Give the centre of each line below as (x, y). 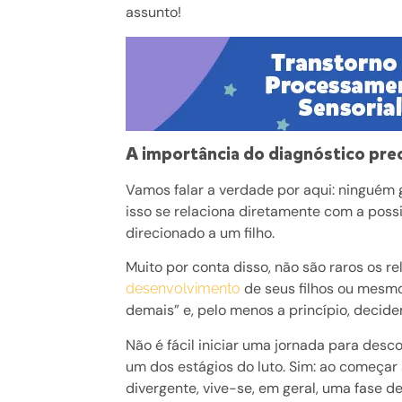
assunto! (154, 13)
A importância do (197, 154)
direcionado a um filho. (202, 233)
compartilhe (92, 32)
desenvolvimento (184, 289)
